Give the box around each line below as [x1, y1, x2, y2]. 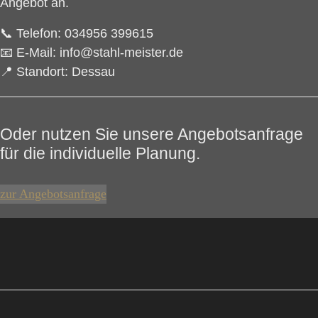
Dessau [68, 64, 115, 79]
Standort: [16, 64, 68, 79]
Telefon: [16, 26, 61, 40]
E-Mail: [16, 45, 56, 60]
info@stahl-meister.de [56, 45, 183, 60]
